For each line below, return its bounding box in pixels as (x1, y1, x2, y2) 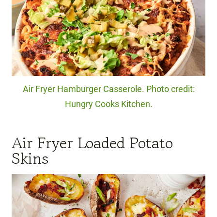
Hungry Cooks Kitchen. (64, 99, 153, 109)
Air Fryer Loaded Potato (12, 131, 173, 154)
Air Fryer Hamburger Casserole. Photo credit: (22, 84, 195, 94)
